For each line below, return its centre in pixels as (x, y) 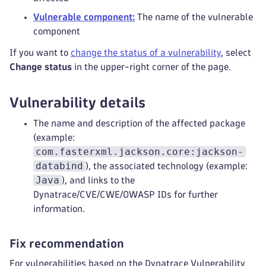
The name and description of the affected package (139, 123)
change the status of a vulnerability (146, 53)
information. (59, 209)
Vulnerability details (77, 102)
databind (59, 166)
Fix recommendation (67, 243)
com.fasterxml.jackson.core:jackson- (140, 152)
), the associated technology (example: (167, 166)
